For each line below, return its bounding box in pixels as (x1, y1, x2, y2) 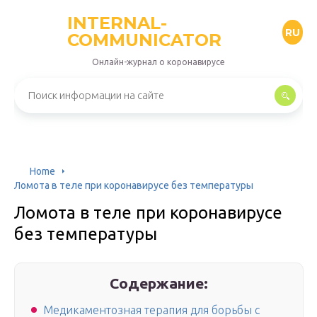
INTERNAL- (67, 13, 167, 33)
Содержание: (110, 275, 209, 292)
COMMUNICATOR (67, 30, 221, 50)
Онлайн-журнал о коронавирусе (92, 57, 225, 67)
